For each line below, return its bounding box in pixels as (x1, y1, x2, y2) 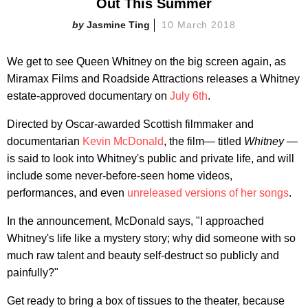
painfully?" (7, 266, 58, 278)
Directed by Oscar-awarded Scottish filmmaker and (7, 118, 254, 130)
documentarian (7, 135, 82, 147)
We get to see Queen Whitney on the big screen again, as (7, 55, 286, 67)
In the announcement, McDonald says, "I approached (7, 214, 264, 227)
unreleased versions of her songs (127, 186, 289, 199)
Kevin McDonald (82, 135, 164, 147)
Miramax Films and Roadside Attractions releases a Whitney (7, 72, 300, 85)
